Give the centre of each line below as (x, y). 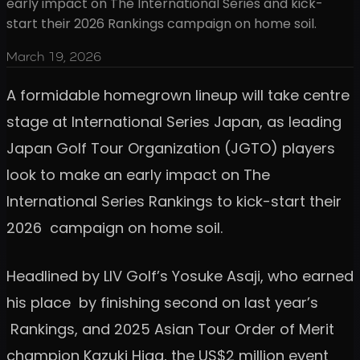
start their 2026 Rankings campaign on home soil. (162, 23)
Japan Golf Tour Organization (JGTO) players (171, 148)
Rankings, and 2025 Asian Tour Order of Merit (170, 329)
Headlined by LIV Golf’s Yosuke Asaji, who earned (180, 276)
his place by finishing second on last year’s (162, 302)
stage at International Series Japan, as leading (174, 121)
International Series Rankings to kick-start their (174, 201)
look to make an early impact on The (138, 174)
